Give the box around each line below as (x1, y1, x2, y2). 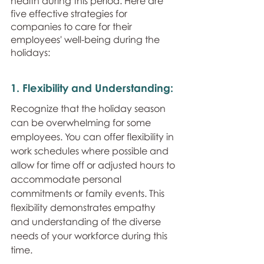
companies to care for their (11, 21, 134, 32)
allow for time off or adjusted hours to (11, 159, 177, 171)
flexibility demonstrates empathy (11, 202, 158, 213)
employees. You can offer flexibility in (11, 131, 176, 143)
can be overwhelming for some (11, 117, 153, 128)
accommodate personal (11, 173, 124, 185)
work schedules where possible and (11, 145, 171, 157)
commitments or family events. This (11, 187, 167, 199)
